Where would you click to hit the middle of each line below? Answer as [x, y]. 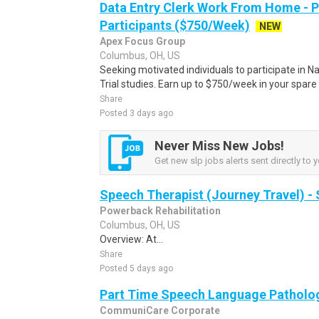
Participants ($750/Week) [175, 25]
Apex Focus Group [142, 41]
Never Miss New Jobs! [219, 145]
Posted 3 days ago [136, 113]
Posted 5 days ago [136, 268]
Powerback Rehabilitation [160, 211]
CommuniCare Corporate [160, 310]
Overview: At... [131, 239]
